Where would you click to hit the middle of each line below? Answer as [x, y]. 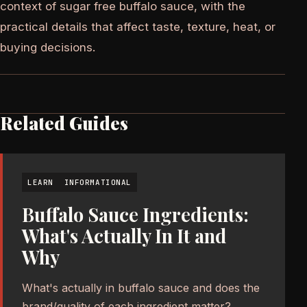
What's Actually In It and [124, 236]
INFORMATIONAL [98, 183]
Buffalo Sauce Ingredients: [135, 215]
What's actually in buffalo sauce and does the [141, 288]
